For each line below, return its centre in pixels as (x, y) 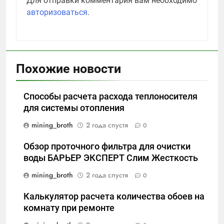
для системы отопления (74, 108)
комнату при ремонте (69, 208)
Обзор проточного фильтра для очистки (107, 147)
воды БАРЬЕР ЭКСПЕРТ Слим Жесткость (111, 158)
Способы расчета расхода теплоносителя (110, 97)
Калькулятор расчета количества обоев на (114, 197)
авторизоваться (57, 12)
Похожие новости (68, 69)
